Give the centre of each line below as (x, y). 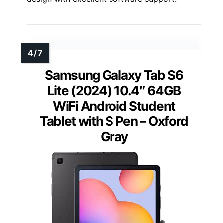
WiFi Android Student (114, 106)
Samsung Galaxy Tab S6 (114, 75)
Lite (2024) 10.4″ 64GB (114, 90)
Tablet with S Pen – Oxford (114, 121)
